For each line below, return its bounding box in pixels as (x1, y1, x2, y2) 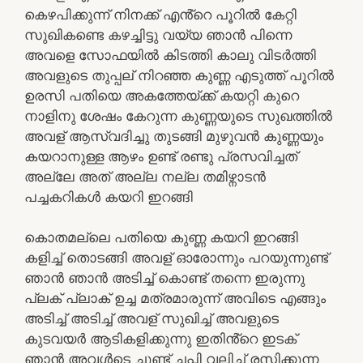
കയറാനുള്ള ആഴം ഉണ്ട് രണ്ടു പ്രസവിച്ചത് (24, 147, 297, 164)
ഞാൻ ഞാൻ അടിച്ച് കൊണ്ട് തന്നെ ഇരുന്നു (24, 269, 305, 286)
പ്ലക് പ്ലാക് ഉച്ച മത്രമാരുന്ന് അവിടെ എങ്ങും (24, 289, 326, 306)
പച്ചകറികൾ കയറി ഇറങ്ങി (24, 188, 193, 205)
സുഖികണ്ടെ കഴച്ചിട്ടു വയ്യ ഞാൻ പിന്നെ (24, 26, 292, 43)
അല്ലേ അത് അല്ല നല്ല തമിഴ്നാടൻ (24, 168, 266, 185)
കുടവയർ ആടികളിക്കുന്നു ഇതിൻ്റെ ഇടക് (24, 330, 297, 347)
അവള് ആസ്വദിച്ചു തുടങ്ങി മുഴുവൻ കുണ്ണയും (24, 127, 323, 144)
